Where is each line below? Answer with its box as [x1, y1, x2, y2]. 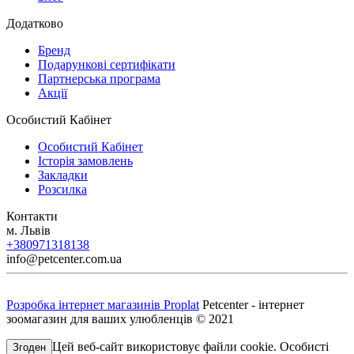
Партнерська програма [38, 72, 160, 86]
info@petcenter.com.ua [6, 252, 122, 266]
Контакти [6, 209, 58, 224]
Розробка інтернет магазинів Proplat [6, 298, 199, 312]
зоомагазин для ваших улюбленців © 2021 [6, 312, 234, 326]
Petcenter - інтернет [199, 298, 304, 312]
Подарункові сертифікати [38, 58, 175, 72]
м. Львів [6, 224, 51, 238]
